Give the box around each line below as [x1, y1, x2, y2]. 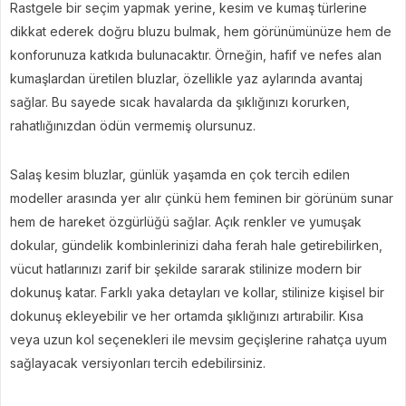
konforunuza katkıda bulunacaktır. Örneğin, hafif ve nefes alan [10, 47, 382, 63]
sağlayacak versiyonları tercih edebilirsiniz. [10, 355, 266, 371]
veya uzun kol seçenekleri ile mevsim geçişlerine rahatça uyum [10, 332, 387, 347]
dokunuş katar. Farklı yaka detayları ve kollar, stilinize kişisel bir [10, 285, 384, 300]
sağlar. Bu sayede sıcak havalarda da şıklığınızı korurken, [10, 94, 350, 110]
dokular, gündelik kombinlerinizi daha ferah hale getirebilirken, [10, 237, 382, 253]
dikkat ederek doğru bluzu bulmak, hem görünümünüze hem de [10, 24, 391, 39]
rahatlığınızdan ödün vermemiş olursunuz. [10, 118, 256, 133]
